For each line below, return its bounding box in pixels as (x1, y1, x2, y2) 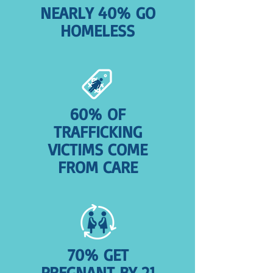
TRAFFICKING (53, 121, 142, 142)
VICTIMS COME (48, 139, 147, 160)
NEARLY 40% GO (40, 2, 155, 23)
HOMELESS (60, 20, 135, 41)
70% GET (66, 244, 129, 265)
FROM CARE (57, 157, 138, 177)
